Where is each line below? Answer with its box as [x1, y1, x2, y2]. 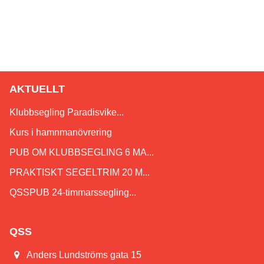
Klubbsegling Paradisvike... [9, 107, 124, 118]
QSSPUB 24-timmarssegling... [9, 187, 136, 198]
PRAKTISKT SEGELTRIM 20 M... [9, 167, 150, 178]
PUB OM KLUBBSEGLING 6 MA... [9, 147, 154, 158]
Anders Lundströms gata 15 [27, 250, 142, 260]
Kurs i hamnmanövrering [9, 127, 112, 138]
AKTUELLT [9, 83, 65, 95]
